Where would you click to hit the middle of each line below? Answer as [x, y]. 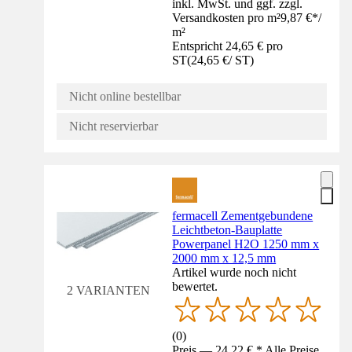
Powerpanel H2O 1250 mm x [246, 244]
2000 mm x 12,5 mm [224, 258]
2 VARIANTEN [108, 290]
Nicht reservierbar [114, 126]
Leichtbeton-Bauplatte [227, 229]
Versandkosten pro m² [227, 17]
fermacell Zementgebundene [243, 215]
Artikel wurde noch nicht [235, 272]
